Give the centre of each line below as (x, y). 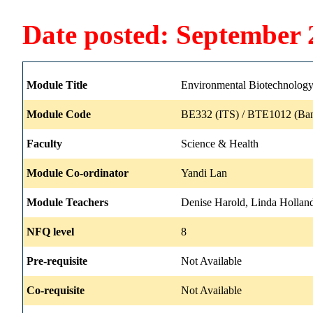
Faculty (44, 143)
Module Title (57, 85)
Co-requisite (56, 290)
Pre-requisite (57, 261)
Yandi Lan (204, 173)
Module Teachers (67, 202)
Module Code (59, 114)
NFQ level (50, 231)
